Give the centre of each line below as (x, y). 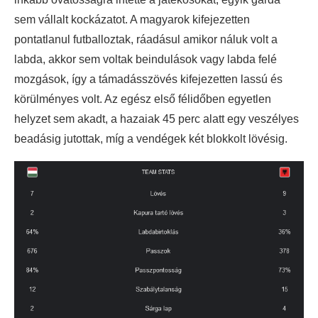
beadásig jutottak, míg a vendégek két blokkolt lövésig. (151, 139)
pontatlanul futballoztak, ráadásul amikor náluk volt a (146, 40)
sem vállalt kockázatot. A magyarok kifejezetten (132, 20)
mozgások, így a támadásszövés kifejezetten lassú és (148, 79)
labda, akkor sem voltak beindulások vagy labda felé (146, 60)
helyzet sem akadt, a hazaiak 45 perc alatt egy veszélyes (157, 119)
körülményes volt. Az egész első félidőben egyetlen (143, 99)
